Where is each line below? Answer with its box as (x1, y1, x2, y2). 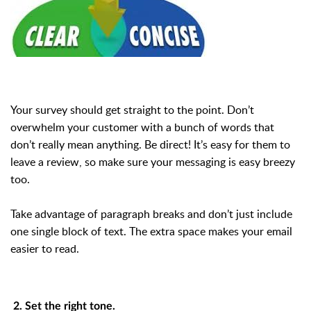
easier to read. (10, 240, 82, 256)
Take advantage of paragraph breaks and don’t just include (10, 205, 292, 221)
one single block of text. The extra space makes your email (10, 223, 292, 239)
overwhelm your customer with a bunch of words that (10, 119, 274, 135)
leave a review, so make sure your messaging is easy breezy (10, 153, 295, 169)
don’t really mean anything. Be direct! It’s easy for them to (10, 136, 290, 152)
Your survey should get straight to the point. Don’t (10, 101, 254, 117)
